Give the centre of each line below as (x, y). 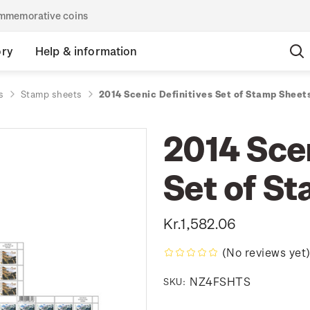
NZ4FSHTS (220, 281)
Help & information (86, 51)
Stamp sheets (51, 94)
